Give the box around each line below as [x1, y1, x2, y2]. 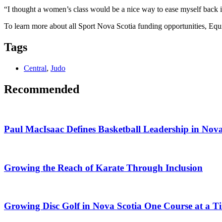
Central [24, 63, 47, 72]
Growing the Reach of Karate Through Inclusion [4, 162, 203, 173]
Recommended [4, 82, 79, 96]
